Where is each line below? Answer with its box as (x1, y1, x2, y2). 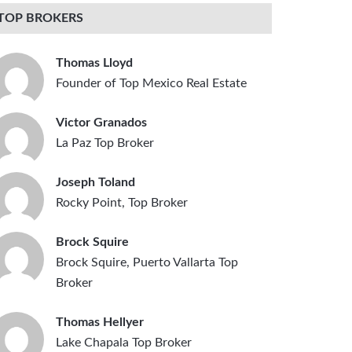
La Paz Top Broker (56, 136, 154, 149)
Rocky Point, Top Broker (56, 196, 188, 209)
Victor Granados (56, 115, 147, 129)
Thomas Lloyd (56, 56, 133, 69)
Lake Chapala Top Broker (56, 335, 192, 349)
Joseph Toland (56, 175, 135, 189)
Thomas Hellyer (56, 315, 144, 328)
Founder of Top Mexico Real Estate (56, 76, 247, 90)
